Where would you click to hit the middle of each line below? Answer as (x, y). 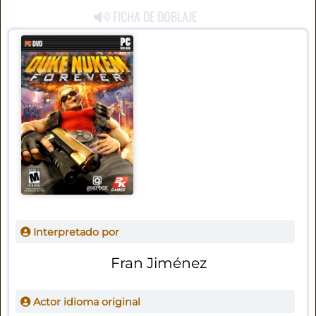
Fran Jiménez (158, 262)
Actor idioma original (85, 302)
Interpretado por (74, 232)
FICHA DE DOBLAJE (154, 17)
